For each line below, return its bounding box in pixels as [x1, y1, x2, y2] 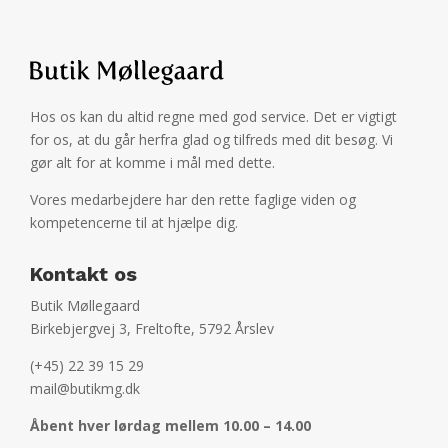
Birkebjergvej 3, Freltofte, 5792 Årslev [30, 318, 274, 338]
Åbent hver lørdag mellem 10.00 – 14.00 [30, 415, 311, 435]
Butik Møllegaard [30, 295, 140, 315]
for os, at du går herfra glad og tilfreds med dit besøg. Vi [30, 129, 393, 149]
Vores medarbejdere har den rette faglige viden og [30, 189, 356, 209]
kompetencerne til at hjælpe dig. [30, 212, 238, 232]
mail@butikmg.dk [30, 378, 140, 398]
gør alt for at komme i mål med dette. [30, 152, 275, 172]
